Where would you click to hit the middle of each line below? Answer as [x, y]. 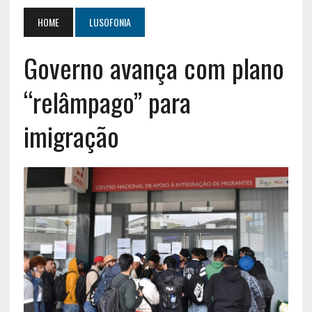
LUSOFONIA [110, 22]
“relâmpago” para [107, 101]
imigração [71, 135]
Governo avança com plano [154, 67]
